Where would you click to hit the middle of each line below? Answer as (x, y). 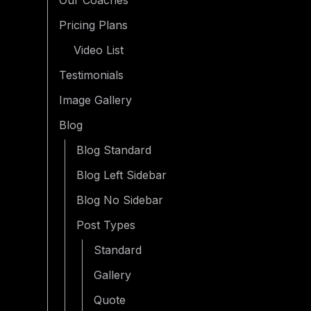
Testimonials (91, 75)
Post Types (106, 225)
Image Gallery (95, 100)
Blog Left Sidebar (121, 175)
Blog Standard (114, 150)
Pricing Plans (93, 25)
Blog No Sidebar (120, 200)
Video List (99, 50)
